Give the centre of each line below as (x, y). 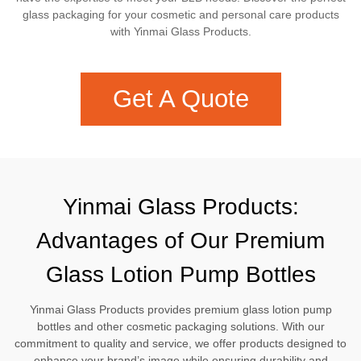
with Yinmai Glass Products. (180, 31)
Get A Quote (180, 99)
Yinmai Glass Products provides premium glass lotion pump (180, 309)
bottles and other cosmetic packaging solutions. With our (180, 326)
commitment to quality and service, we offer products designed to (180, 343)
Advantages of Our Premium (180, 241)
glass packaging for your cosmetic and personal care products (180, 15)
